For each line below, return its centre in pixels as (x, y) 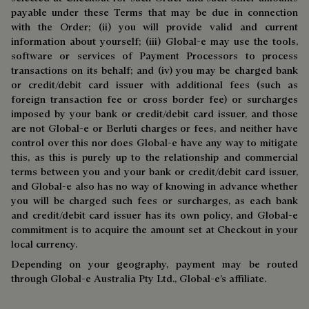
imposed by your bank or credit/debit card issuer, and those (154, 113)
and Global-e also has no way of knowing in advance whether (154, 186)
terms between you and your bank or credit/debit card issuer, (154, 171)
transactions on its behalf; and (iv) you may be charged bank (154, 70)
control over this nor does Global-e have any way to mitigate (154, 142)
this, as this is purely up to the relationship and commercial (154, 157)
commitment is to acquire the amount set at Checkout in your (154, 229)
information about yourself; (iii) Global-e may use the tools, (154, 41)
